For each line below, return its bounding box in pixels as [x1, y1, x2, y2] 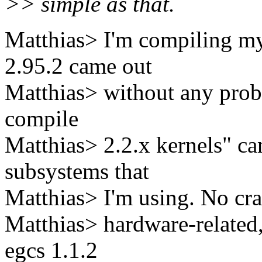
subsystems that [5, 158, 149, 184]
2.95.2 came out [5, 53, 152, 79]
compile [5, 106, 78, 132]
